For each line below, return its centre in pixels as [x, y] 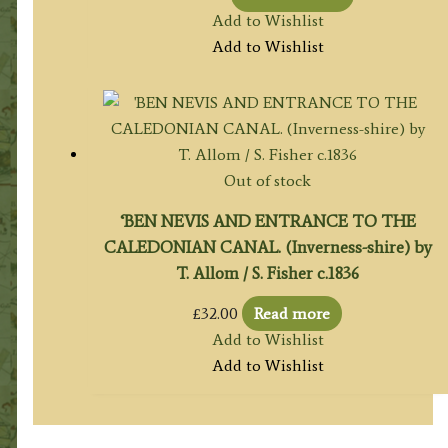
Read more [292, 313]
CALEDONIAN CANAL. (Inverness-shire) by [267, 247]
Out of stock [268, 181]
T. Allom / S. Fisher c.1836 [268, 273]
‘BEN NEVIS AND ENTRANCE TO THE [267, 221]
